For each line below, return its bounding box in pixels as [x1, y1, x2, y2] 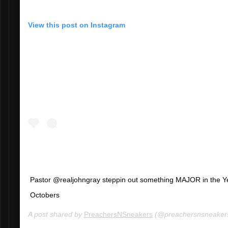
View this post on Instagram [28, 21, 125, 30]
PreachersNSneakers [84, 210, 153, 219]
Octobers [30, 191, 60, 199]
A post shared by [28, 210, 84, 219]
